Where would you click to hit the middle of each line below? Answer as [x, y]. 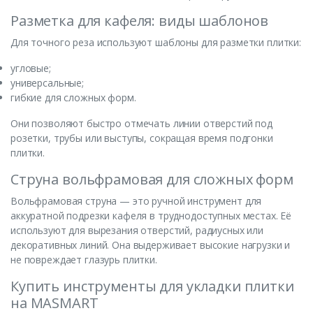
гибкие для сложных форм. [73, 98]
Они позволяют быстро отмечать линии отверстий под [141, 124]
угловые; [31, 68]
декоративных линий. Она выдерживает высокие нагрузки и [151, 245]
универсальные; [47, 83]
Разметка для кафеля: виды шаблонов [140, 21]
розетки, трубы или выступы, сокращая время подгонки [142, 138]
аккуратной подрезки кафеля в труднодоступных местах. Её [151, 216]
